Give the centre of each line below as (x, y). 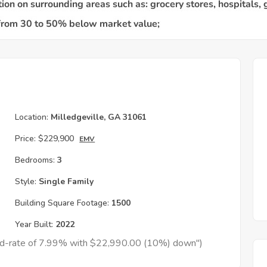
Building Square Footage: (62, 203)
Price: (26, 139)
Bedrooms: (35, 160)
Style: (26, 181)
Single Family (65, 181)
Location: (32, 117)
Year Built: (34, 224)
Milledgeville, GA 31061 (98, 117)
